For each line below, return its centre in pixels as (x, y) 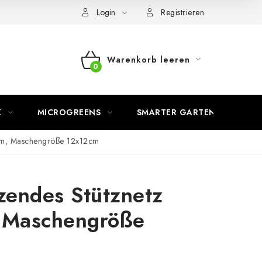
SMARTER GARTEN (176, 112)
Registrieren (182, 12)
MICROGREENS (69, 112)
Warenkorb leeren (148, 60)
